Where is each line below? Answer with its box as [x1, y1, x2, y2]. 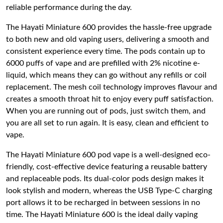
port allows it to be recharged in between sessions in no [6, 199, 200, 207]
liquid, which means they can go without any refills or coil [6, 71, 207, 79]
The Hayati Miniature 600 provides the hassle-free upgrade [6, 23, 212, 31]
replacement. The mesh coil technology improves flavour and [6, 83, 217, 91]
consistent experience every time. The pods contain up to [6, 47, 205, 55]
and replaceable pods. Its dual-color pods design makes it [6, 175, 204, 183]
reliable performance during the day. [6, 3, 132, 11]
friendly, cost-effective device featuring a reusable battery [6, 163, 207, 171]
